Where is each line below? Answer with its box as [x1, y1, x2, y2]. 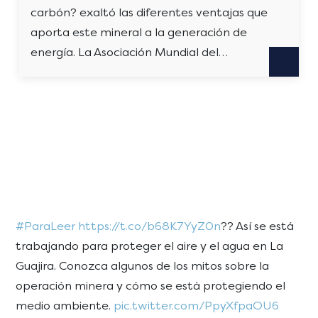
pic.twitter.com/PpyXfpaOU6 [114, 298, 280, 312]
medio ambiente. [16, 298, 114, 312]
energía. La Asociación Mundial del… [31, 45, 229, 59]
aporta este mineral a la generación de [31, 25, 248, 39]
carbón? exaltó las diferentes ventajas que [31, 5, 268, 19]
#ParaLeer [16, 219, 76, 233]
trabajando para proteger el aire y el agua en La [16, 238, 284, 253]
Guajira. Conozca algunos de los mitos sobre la [16, 258, 270, 273]
